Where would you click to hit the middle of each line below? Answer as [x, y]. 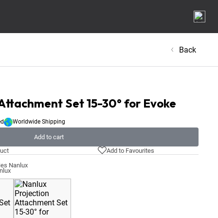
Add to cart [49, 137]
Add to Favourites [130, 150]
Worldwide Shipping [39, 122]
